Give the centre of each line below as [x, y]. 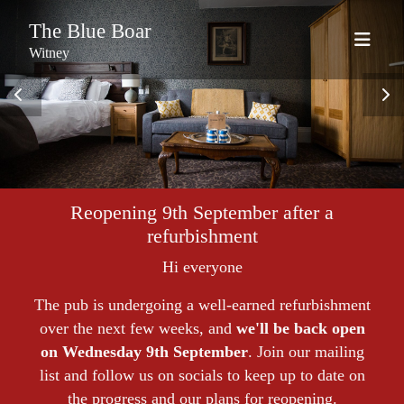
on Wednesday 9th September [144, 352]
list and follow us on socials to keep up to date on [202, 376]
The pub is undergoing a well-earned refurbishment [202, 305]
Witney [49, 53]
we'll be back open [300, 329]
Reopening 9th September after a [202, 213]
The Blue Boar [90, 31]
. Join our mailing [306, 352]
